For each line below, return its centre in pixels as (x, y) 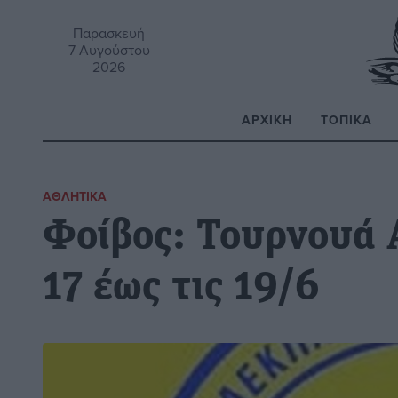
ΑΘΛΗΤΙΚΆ (75, 196)
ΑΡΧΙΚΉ (267, 119)
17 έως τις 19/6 (181, 289)
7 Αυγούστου (109, 49)
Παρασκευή (109, 32)
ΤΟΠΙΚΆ (346, 119)
